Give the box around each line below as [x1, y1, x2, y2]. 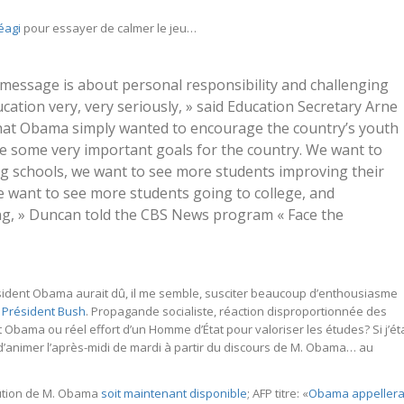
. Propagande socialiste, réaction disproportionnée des [86, 302, 387, 319]
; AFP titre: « [247, 385, 308, 401]
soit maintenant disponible [101, 385, 247, 401]
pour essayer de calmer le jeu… [21, 19, 197, 36]
